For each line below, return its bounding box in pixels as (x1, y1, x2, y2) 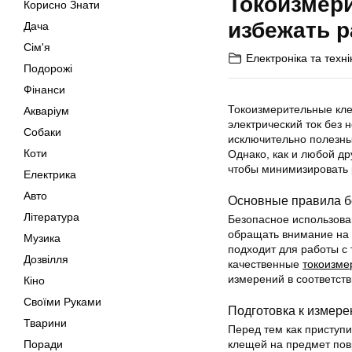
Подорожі (24, 62, 72, 75)
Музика (24, 232, 60, 244)
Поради (24, 338, 63, 350)
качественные (228, 257, 302, 270)
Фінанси (24, 83, 65, 96)
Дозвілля (24, 253, 68, 266)
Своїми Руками (24, 295, 101, 308)
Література (24, 211, 79, 223)
